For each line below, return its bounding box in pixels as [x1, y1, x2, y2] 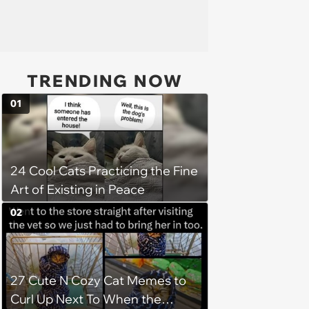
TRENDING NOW [26, 70, 183, 91]
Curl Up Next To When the [10, 290, 161, 307]
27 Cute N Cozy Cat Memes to [10, 272, 186, 288]
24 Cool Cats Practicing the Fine [10, 163, 198, 179]
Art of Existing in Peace [10, 181, 145, 198]
